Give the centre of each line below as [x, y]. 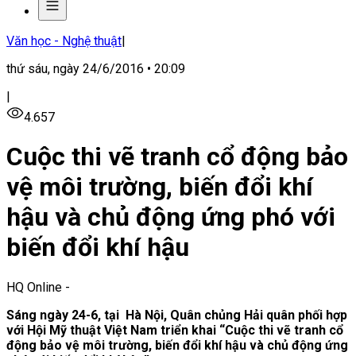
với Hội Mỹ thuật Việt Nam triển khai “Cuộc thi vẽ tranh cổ [175, 330]
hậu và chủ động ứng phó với [171, 217]
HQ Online [34, 287]
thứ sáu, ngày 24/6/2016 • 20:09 [96, 69]
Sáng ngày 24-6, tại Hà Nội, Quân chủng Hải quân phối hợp [177, 315]
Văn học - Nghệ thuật [64, 41]
